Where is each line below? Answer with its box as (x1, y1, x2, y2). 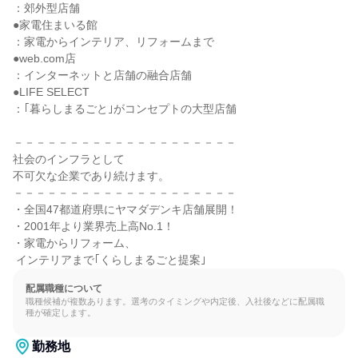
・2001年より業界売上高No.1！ (13, 220, 174, 233)
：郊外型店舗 (13, 2, 80, 14)
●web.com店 (13, 52, 76, 65)
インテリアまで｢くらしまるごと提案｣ (16, 253, 206, 266)
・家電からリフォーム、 (13, 237, 136, 249)
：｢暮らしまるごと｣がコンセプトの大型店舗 (13, 102, 237, 115)
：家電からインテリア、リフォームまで (13, 35, 214, 48)
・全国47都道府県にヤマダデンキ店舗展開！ (13, 203, 238, 216)
